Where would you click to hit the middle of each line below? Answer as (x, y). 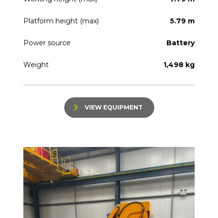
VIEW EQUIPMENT (113, 108)
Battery (181, 43)
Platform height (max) (61, 21)
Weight (36, 65)
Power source (47, 43)
